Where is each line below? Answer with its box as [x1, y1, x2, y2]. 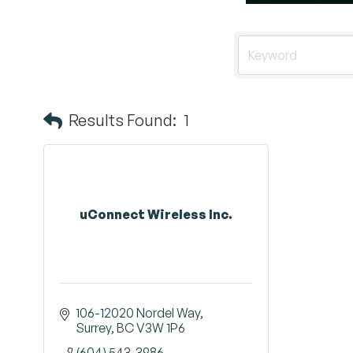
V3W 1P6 [136, 320, 185, 336]
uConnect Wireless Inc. [80, 206, 232, 222]
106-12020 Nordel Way [76, 305, 200, 321]
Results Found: [69, 110, 176, 130]
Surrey [76, 320, 111, 336]
